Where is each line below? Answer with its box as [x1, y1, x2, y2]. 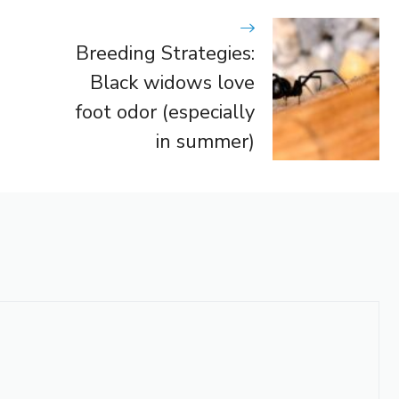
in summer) [155, 127, 255, 155]
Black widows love [89, 69, 255, 96]
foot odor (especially [75, 98, 255, 126]
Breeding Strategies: [75, 39, 255, 67]
